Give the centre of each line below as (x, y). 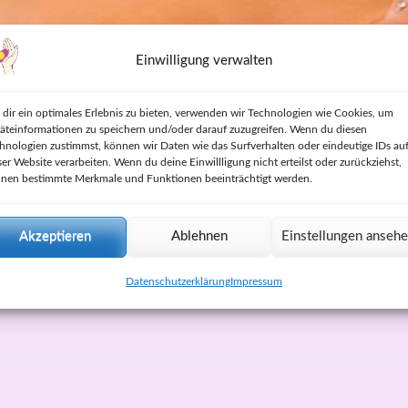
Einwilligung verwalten (204, 60)
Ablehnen (199, 236)
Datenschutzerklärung (178, 281)
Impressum (256, 281)
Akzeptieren (55, 236)
